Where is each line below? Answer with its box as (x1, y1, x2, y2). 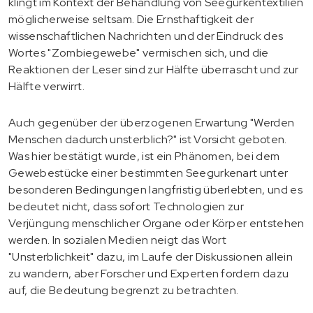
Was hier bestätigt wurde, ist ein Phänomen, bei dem (8, 148, 280, 163)
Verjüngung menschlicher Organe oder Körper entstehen (8, 215, 305, 231)
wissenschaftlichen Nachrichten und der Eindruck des (8, 28, 284, 43)
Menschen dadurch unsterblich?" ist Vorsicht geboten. (8, 131, 287, 147)
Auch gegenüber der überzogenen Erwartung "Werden (8, 115, 295, 130)
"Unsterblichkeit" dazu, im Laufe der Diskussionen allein (8, 249, 293, 264)
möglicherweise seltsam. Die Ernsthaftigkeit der (8, 11, 254, 27)
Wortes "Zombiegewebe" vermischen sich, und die (8, 45, 269, 60)
